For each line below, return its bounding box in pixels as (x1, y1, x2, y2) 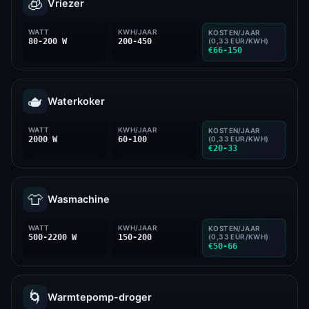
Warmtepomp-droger (48, 291, 152, 303)
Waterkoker (48, 95, 105, 108)
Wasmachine (48, 193, 110, 206)
